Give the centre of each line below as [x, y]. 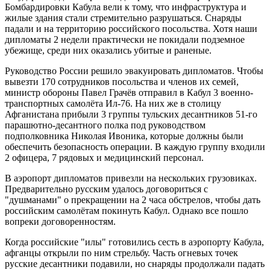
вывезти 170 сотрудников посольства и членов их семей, [122, 81]
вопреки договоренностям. [60, 221]
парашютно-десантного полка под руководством [105, 125]
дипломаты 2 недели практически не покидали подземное [125, 39]
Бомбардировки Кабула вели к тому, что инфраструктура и [126, 7]
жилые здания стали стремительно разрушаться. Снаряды [123, 17]
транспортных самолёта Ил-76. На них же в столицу [113, 103]
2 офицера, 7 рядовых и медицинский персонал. [104, 157]
